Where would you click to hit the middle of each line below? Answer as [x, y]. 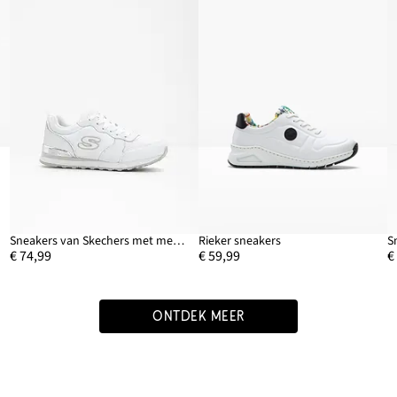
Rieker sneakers [240, 241]
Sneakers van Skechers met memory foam [178, 241]
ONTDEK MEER [198, 316]
